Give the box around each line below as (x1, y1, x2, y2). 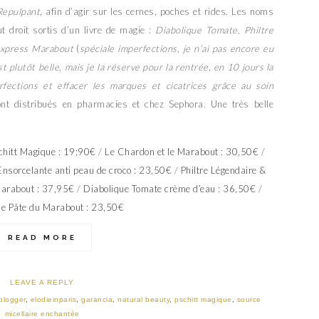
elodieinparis (30, 296, 76, 304)
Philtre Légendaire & (180, 164, 266, 177)
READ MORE (7, 234, 77, 242)
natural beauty (117, 296, 169, 304)
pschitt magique (174, 296, 232, 304)
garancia (81, 296, 113, 304)
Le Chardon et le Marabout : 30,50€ (105, 146, 258, 158)
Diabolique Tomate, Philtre (155, 24, 273, 36)
